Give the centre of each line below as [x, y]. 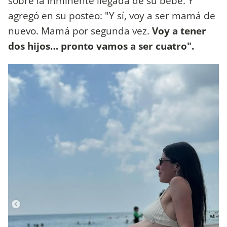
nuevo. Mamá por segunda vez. [80, 31]
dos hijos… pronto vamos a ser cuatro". [102, 46]
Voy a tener [179, 31]
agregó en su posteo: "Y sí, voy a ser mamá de [112, 16]
